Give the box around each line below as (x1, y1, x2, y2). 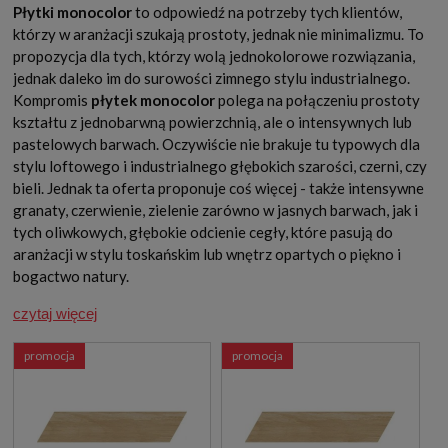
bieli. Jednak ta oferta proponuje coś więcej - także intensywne (13, 179, 424, 198)
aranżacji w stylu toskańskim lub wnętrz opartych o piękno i (13, 245, 401, 264)
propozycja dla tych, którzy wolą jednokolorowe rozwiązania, (13, 47, 415, 66)
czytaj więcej (13, 305, 97, 323)
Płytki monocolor (13, 3, 132, 22)
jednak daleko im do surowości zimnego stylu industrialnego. (13, 69, 410, 88)
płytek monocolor (91, 91, 218, 110)
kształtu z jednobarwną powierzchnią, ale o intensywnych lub (13, 113, 412, 132)
